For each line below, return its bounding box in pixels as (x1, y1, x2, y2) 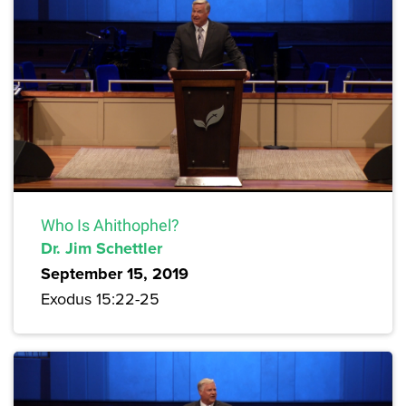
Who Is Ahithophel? (41, 215, 179, 235)
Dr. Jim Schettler (41, 236, 162, 260)
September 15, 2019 (41, 261, 188, 285)
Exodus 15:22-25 (41, 286, 159, 310)
